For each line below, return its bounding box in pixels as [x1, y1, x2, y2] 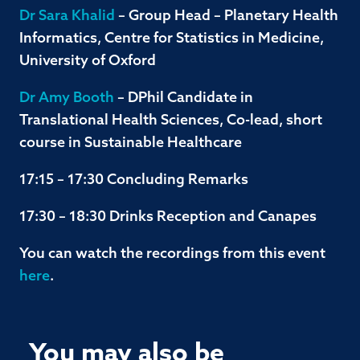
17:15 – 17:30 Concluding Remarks [19, 173, 248, 188]
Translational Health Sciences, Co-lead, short [19, 113, 322, 129]
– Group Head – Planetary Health [115, 9, 338, 24]
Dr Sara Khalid [19, 9, 115, 24]
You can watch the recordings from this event [19, 247, 325, 262]
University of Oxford [19, 54, 156, 69]
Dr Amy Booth [19, 91, 114, 106]
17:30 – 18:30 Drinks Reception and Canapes [19, 210, 317, 225]
